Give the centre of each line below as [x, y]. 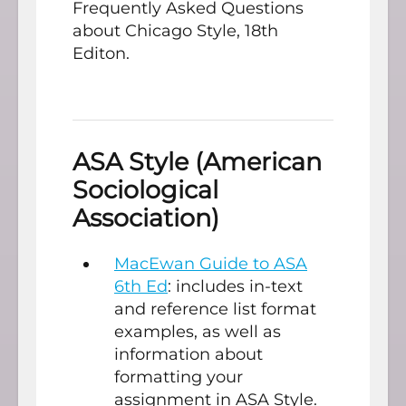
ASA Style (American [197, 162]
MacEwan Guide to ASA [211, 263]
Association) [146, 218]
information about [188, 354]
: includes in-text [235, 286]
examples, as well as [198, 331]
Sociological [145, 190]
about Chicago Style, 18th [175, 31]
